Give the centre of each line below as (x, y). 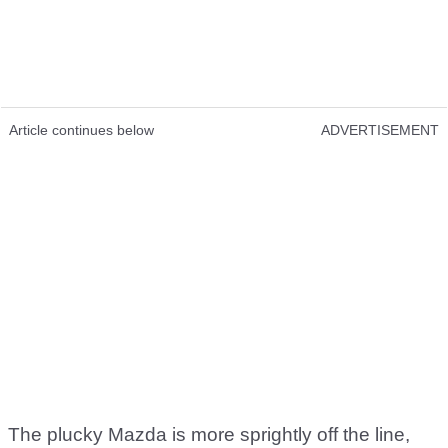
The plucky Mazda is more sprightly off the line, (209, 434)
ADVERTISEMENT (380, 130)
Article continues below (81, 130)
